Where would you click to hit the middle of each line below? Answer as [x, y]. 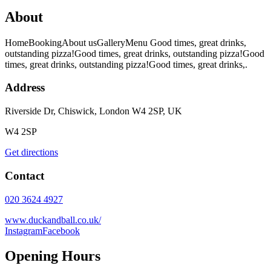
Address [25, 88]
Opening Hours [53, 256]
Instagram [24, 230]
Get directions [31, 152]
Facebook [61, 230]
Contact [24, 175]
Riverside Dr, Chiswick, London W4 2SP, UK [93, 111]
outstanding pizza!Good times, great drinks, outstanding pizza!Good [135, 53]
